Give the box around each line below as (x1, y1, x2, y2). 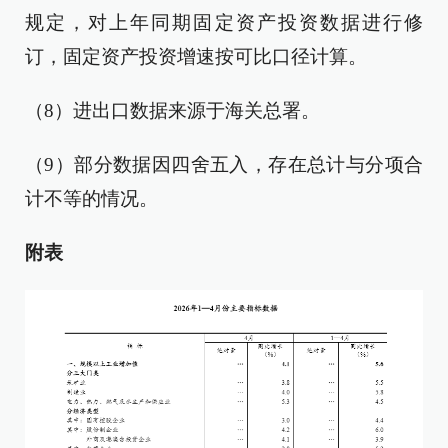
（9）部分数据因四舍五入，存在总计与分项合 (25, 154, 423, 175)
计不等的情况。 (25, 188, 158, 209)
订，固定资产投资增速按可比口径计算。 (25, 46, 367, 67)
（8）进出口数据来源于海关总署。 (25, 100, 320, 121)
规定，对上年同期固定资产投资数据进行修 (25, 12, 423, 33)
